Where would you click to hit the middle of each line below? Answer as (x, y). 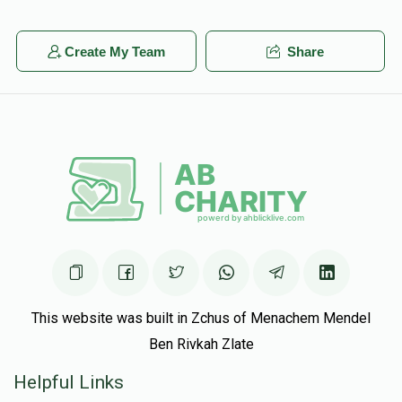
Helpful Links (69, 383)
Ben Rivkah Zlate (201, 345)
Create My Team (114, 51)
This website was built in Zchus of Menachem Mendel (201, 319)
